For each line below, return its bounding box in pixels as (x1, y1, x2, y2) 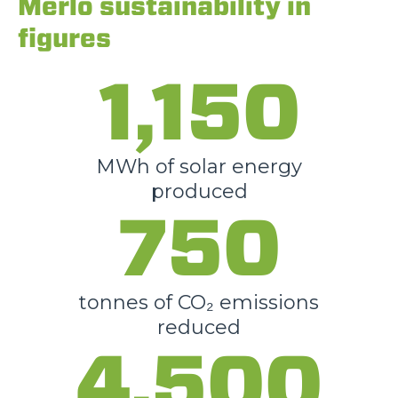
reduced (157, 314, 241, 339)
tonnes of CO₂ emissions (79, 290, 319, 314)
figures (18, 22, 111, 53)
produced (150, 179, 248, 203)
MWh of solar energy (96, 154, 302, 179)
